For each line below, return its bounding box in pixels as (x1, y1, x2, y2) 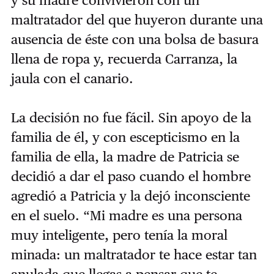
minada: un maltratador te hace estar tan (10, 246, 257, 263)
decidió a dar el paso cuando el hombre (10, 168, 251, 185)
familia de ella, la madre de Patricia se (10, 149, 239, 165)
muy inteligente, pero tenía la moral (10, 227, 228, 243)
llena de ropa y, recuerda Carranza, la (10, 51, 237, 67)
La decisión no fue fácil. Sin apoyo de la (10, 109, 251, 126)
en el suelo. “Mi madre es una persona (10, 207, 242, 224)
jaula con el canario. (10, 70, 137, 87)
